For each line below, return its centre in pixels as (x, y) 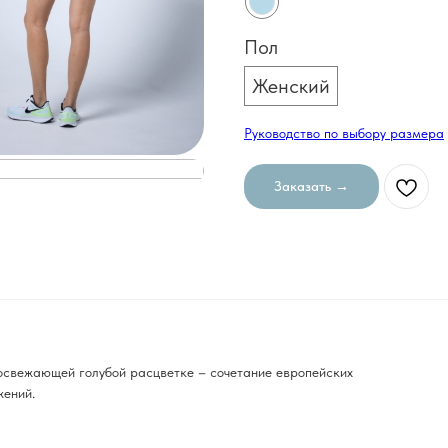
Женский (291, 86)
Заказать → (311, 186)
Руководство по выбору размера (344, 133)
